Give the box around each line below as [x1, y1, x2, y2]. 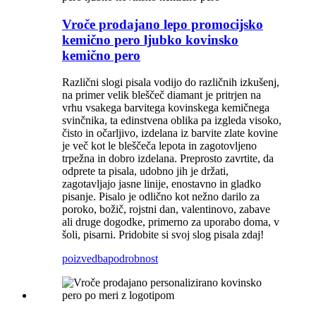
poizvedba [62, 253, 108, 265]
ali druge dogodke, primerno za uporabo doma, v [62, 216, 279, 229]
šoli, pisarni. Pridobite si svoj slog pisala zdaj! [62, 229, 264, 241]
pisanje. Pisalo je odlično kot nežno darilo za [62, 190, 260, 203]
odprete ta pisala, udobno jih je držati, [62, 165, 229, 178]
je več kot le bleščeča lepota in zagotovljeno [62, 140, 257, 152]
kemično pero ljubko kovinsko [62, 32, 238, 47]
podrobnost [108, 253, 158, 265]
